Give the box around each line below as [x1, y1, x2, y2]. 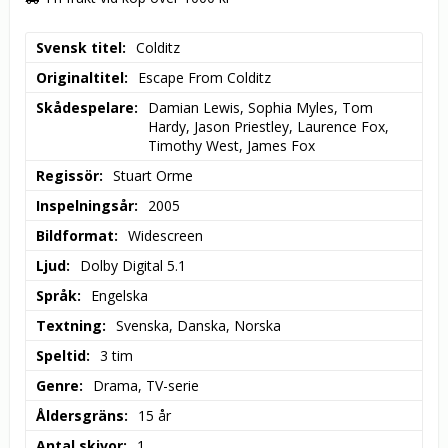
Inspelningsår [36, 196, 134, 216]
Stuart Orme [113, 166, 193, 186]
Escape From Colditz [138, 68, 271, 88]
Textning [36, 316, 102, 336]
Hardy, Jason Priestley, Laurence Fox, [148, 117, 389, 137]
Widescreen [128, 226, 203, 246]
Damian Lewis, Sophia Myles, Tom [148, 98, 373, 118]
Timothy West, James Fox [148, 136, 315, 156]
